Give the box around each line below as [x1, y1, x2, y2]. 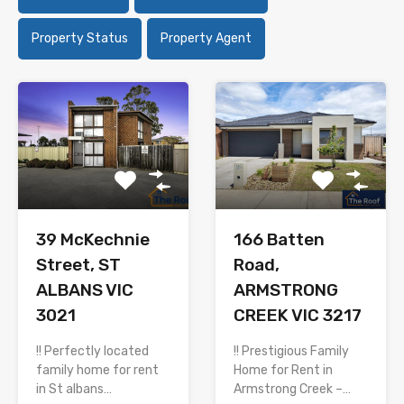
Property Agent [161, 30, 252, 46]
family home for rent [36, 363, 159, 379]
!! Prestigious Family [234, 344, 349, 360]
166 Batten [234, 229, 325, 251]
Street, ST [36, 254, 121, 276]
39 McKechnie [36, 229, 150, 251]
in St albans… [36, 381, 112, 398]
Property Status [32, 30, 128, 46]
